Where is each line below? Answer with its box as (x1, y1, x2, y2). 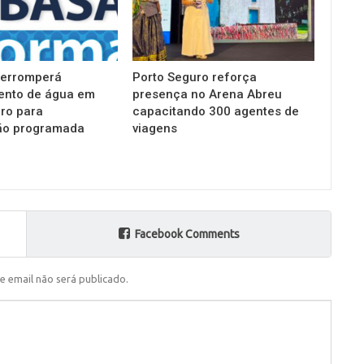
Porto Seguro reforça (132, 69, 258, 84)
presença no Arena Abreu (132, 86, 283, 102)
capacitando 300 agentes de (132, 103, 300, 119)
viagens (132, 120, 178, 136)
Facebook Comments (134, 227, 240, 240)
